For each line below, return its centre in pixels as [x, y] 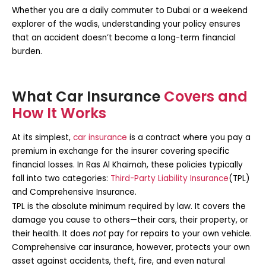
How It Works [59, 113]
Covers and [206, 97]
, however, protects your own [191, 248]
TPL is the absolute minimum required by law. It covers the [129, 207]
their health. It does [52, 234]
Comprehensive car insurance [72, 248]
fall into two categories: [61, 179]
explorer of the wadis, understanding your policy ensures [126, 24]
